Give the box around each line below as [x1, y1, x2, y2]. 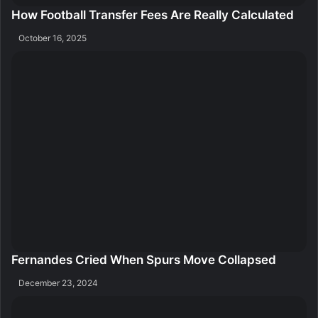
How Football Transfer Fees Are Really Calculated [11, 7, 294, 22]
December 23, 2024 [18, 278, 98, 289]
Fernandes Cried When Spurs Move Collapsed [11, 253, 276, 268]
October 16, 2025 [18, 32, 87, 43]
